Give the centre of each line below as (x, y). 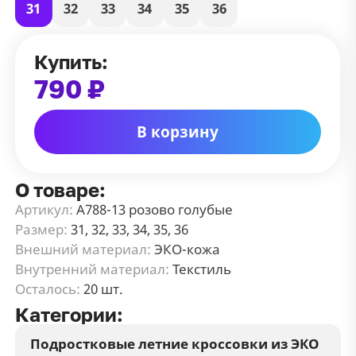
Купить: (71, 62)
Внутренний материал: (93, 269)
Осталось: (48, 288)
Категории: (70, 315)
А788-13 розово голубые (155, 209)
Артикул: (44, 209)
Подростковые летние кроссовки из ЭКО (175, 343)
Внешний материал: (83, 249)
